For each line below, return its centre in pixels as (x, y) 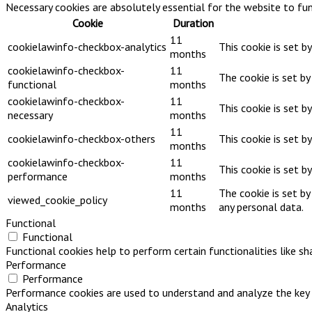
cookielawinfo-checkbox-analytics (87, 47)
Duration (193, 23)
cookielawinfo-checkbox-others (81, 139)
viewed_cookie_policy (57, 200)
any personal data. (261, 207)
